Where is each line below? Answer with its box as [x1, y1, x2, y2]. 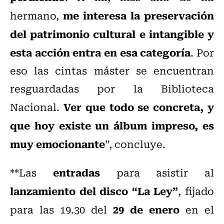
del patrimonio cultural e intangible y [10, 25, 214, 42]
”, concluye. [105, 136, 168, 152]
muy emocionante [10, 135, 105, 152]
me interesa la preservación [63, 7, 214, 23]
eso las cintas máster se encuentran [10, 62, 214, 78]
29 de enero [113, 201, 179, 217]
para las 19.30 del [10, 201, 113, 217]
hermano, [10, 7, 63, 23]
